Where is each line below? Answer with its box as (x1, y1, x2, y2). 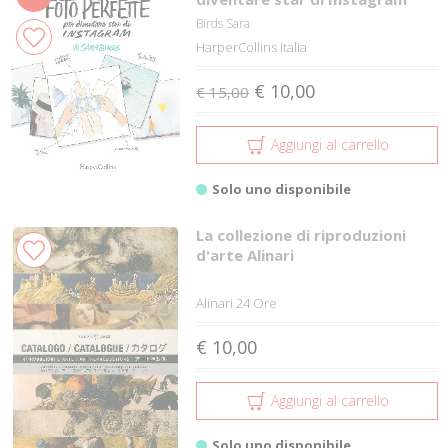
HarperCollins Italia (196, 37, 308, 56)
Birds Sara (196, 14, 251, 32)
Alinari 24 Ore (196, 293, 278, 312)
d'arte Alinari (196, 244, 295, 265)
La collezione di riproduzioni (196, 224, 407, 245)
